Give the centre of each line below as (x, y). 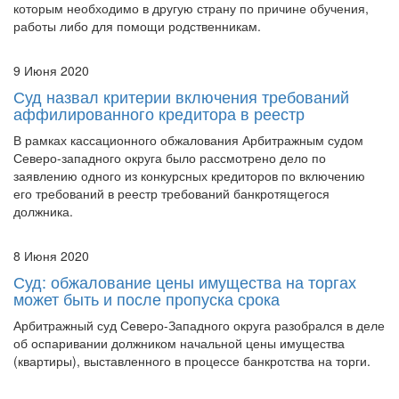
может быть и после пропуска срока (147, 262)
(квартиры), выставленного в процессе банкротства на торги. (192, 325)
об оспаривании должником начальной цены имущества (179, 307)
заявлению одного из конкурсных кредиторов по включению (189, 139)
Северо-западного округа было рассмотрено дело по (170, 122)
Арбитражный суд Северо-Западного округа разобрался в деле (199, 289)
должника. (43, 175)
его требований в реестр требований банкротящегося (171, 157)
